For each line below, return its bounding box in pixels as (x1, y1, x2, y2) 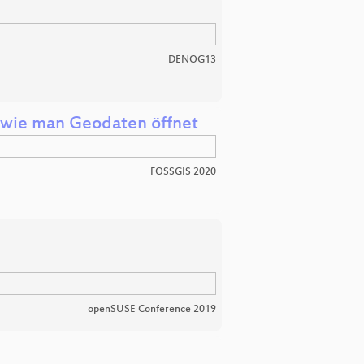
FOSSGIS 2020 (150, 166, 216, 178)
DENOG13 (168, 54, 216, 66)
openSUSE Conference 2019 (88, 303, 216, 315)
